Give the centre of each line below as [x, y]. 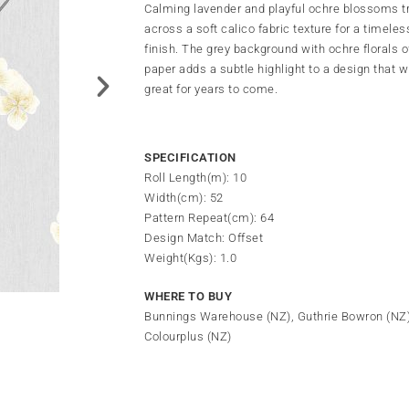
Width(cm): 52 [184, 197]
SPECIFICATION [190, 157]
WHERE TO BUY [188, 296]
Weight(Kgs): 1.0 [190, 257]
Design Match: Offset [204, 237]
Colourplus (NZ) [188, 336]
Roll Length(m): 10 [195, 177]
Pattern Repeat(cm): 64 [209, 217]
